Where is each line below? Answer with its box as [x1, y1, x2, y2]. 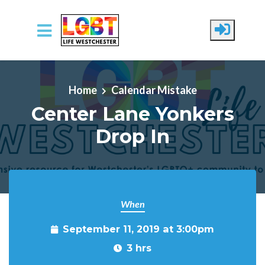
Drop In [95, 124, 170, 148]
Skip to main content [9, 56, 102, 69]
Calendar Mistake [111, 83, 197, 96]
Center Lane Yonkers [31, 102, 234, 125]
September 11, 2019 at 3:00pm [63, 223, 214, 235]
